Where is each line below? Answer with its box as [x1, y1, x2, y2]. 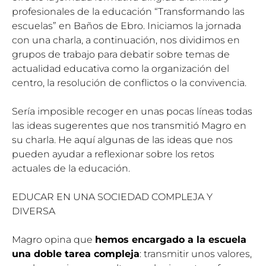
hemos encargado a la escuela [95, 233, 246, 245]
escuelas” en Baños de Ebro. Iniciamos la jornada [12, 20, 241, 31]
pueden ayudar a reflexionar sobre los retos [12, 148, 214, 160]
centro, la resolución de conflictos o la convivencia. [12, 77, 246, 88]
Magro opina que [12, 233, 95, 245]
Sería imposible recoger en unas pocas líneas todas [12, 105, 252, 117]
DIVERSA [12, 205, 55, 217]
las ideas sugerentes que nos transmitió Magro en [12, 119, 246, 131]
